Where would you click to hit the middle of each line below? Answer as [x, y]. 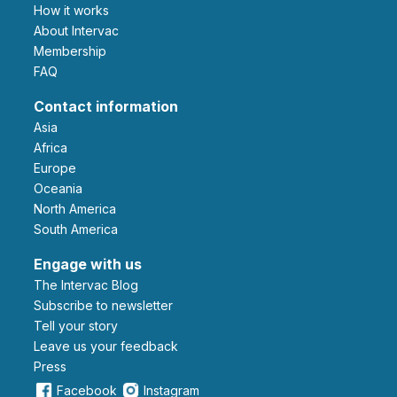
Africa [54, 147]
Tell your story [80, 325]
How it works [76, 10]
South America [80, 229]
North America [79, 208]
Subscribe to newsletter [107, 305]
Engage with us [88, 264]
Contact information [106, 106]
